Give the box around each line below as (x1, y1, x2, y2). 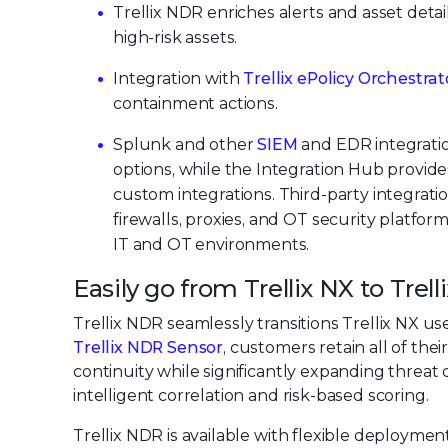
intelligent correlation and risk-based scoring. (73, 386, 429, 406)
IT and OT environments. (113, 235, 310, 255)
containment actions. (113, 94, 278, 114)
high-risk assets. (113, 28, 238, 48)
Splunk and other (113, 135, 258, 155)
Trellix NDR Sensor (73, 338, 224, 358)
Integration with (113, 69, 244, 89)
